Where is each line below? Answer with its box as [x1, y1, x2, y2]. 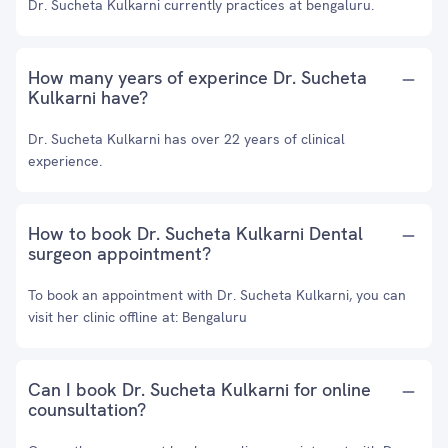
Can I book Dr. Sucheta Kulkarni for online [28, 378, 371, 401]
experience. [28, 152, 102, 170]
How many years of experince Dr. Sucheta [28, 66, 367, 89]
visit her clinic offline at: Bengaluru [28, 308, 247, 326]
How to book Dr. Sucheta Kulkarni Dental [28, 222, 363, 245]
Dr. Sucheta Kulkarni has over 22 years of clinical [28, 130, 345, 148]
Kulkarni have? [28, 86, 148, 109]
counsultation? [28, 398, 146, 421]
